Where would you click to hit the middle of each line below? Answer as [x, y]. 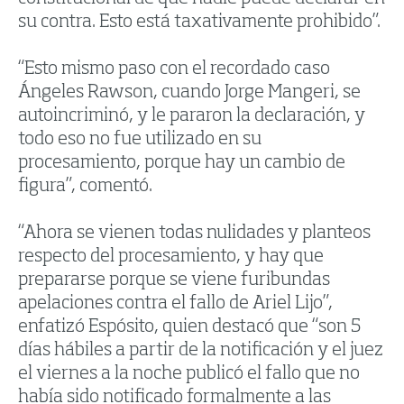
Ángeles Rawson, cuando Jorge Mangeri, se [189, 93]
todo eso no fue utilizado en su [140, 140]
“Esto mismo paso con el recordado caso [174, 70]
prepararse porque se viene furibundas [174, 281]
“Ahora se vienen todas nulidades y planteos [194, 234]
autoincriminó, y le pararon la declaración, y [192, 117]
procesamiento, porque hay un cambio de [182, 164]
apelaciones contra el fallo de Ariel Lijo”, [175, 304]
